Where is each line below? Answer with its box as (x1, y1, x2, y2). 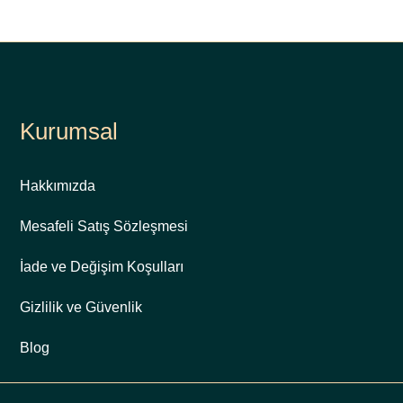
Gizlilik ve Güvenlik (19, 299, 142, 315)
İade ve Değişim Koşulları (19, 258, 184, 274)
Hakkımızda (19, 177, 95, 193)
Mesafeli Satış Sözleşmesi (19, 218, 188, 234)
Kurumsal (19, 117, 118, 145)
